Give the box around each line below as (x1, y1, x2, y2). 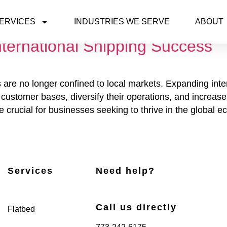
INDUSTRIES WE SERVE (73, 17, 170, 26)
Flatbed (7, 205, 35, 214)
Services (7, 166, 53, 176)
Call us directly (96, 202, 177, 213)
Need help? (96, 166, 156, 176)
